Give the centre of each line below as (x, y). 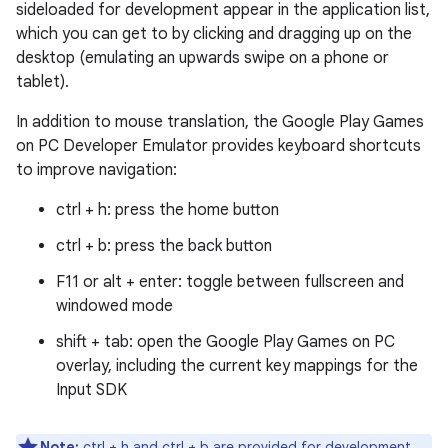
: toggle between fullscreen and (291, 282)
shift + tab (92, 342)
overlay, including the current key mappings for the (237, 366)
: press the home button (193, 210)
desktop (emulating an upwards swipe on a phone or (202, 58)
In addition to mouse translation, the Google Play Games (220, 122)
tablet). (42, 82)
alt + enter (140, 282)
